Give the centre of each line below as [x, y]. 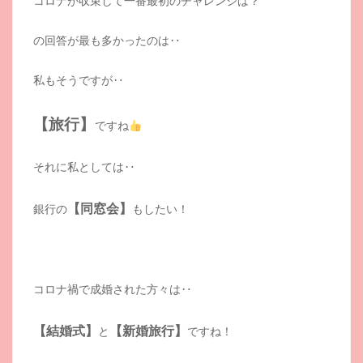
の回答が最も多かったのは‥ [107, 41]
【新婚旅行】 [148, 331]
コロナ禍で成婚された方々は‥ [113, 289]
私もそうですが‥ [79, 80]
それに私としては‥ [84, 167]
